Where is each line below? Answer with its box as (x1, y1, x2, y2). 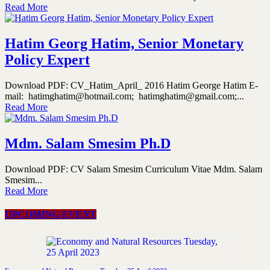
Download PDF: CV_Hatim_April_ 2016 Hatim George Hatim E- (5, 80, 258, 90)
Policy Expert (5, 51, 90, 67)
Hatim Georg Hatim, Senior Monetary (5, 35, 243, 51)
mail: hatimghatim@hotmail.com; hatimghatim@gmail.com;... (5, 90, 244, 101)
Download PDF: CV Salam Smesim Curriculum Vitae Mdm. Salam (5, 163, 262, 174)
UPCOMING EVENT (5, 209, 96, 219)
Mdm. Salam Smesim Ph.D (5, 135, 171, 151)
